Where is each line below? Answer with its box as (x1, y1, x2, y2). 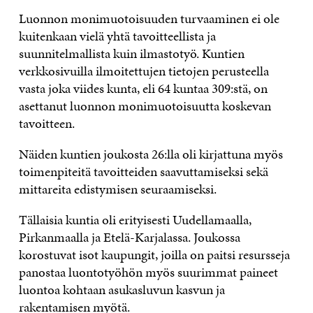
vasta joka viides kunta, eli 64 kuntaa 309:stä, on (18, 78, 268, 98)
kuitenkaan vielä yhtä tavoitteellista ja (18, 26, 216, 45)
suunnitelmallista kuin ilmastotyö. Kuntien (18, 43, 245, 63)
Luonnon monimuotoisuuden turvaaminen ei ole (18, 8, 279, 28)
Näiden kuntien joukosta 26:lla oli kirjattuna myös (18, 144, 283, 163)
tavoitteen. (18, 113, 75, 133)
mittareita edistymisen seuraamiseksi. (18, 179, 217, 198)
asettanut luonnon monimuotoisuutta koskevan (18, 96, 271, 115)
